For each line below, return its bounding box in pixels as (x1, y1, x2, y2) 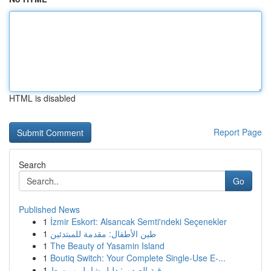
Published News (19, 203, 80, 215)
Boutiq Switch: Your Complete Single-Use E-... (50, 252, 226, 264)
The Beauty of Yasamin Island (50, 240, 165, 252)
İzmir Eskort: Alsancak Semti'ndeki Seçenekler (50, 215, 227, 227)
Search (19, 158, 46, 171)
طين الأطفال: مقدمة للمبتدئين (50, 227, 156, 240)
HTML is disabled (9, 92, 76, 104)
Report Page (214, 126, 262, 138)
